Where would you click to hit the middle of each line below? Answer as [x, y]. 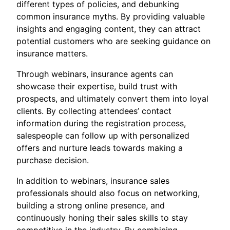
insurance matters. [52, 54]
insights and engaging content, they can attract [109, 29]
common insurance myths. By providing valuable [111, 17]
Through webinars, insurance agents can [95, 74]
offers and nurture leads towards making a [100, 148]
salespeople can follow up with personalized [103, 136]
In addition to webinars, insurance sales [93, 181]
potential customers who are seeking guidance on [113, 41]
